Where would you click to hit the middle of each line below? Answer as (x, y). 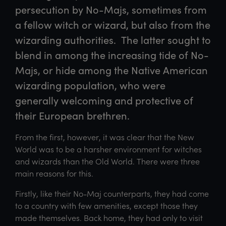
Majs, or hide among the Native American (111, 70)
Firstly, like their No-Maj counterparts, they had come (112, 193)
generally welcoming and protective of (104, 100)
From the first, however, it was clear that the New (105, 137)
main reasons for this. (54, 173)
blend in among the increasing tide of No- (112, 54)
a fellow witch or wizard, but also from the (113, 24)
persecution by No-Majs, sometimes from (111, 9)
